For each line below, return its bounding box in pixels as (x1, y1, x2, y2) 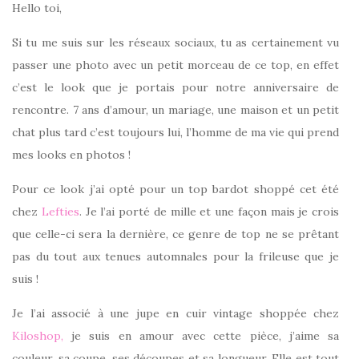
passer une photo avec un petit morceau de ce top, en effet (12, 58, 339, 72)
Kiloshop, (12, 329, 63, 343)
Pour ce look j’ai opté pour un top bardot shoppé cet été (12, 182, 339, 196)
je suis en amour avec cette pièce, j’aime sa (63, 329, 339, 343)
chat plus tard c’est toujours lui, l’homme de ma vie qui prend (12, 125, 339, 139)
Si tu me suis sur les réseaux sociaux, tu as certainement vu (12, 35, 339, 50)
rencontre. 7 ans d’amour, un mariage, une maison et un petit (12, 103, 339, 117)
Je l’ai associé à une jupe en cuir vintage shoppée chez (12, 306, 339, 321)
